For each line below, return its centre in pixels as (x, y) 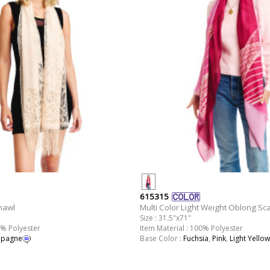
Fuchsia (196, 239)
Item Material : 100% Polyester (191, 228)
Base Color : (161, 239)
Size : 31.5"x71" (165, 218)
